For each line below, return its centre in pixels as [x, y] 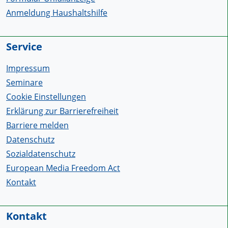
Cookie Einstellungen [46, 97]
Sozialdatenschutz [41, 154]
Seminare [24, 83]
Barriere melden [37, 125]
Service [24, 47]
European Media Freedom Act [63, 168]
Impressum [28, 68]
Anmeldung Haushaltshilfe [57, 13]
